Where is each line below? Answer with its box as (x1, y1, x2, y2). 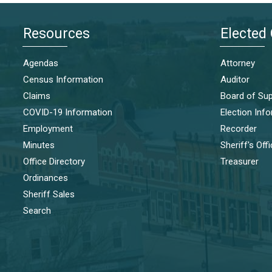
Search (23, 205, 51, 216)
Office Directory (23, 155, 85, 167)
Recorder (220, 123, 257, 134)
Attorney (220, 57, 255, 69)
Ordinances (23, 172, 68, 183)
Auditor (220, 73, 250, 85)
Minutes (23, 139, 55, 151)
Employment (23, 123, 73, 134)
